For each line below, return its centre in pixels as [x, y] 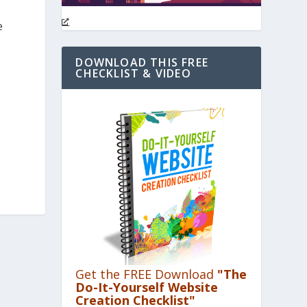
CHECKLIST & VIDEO [133, 74]
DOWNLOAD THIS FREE [142, 63]
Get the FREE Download [147, 274]
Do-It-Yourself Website [147, 287]
